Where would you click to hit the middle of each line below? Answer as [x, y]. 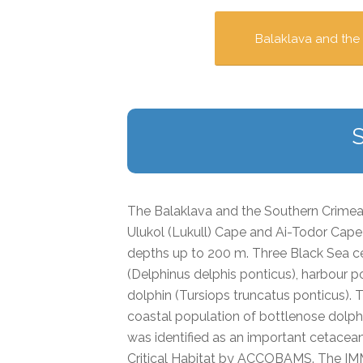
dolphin [151, 295]
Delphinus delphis [186, 274]
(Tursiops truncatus [234, 295]
